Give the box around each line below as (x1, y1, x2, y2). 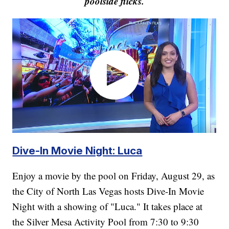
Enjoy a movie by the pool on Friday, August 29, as (12, 169, 215, 182)
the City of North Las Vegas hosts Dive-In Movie (12, 184, 204, 197)
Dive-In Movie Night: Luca (12, 144, 143, 157)
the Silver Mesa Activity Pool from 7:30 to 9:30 (12, 215, 199, 228)
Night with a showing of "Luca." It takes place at (12, 199, 203, 213)
